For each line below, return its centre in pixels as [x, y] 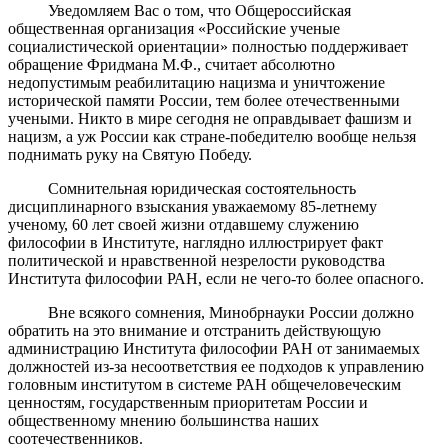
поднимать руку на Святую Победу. [130, 154]
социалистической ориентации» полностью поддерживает [208, 46]
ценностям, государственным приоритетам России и [188, 402]
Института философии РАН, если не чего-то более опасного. [216, 278]
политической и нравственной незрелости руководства [196, 260]
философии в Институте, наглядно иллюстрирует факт [195, 242]
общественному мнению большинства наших [163, 420]
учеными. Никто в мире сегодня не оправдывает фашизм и [210, 118]
